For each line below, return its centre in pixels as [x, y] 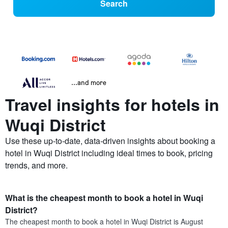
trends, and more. [36, 165]
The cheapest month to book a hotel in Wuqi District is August [104, 222]
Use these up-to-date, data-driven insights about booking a [110, 141]
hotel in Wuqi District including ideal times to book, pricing [109, 153]
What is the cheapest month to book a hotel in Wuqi [104, 198]
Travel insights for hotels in [112, 105]
